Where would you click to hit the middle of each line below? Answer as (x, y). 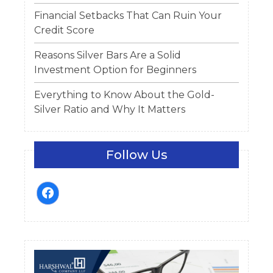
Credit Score (64, 30)
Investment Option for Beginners (115, 70)
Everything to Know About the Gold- (124, 95)
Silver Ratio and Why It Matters (110, 110)
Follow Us (136, 155)
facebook (59, 188)
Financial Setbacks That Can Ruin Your (128, 16)
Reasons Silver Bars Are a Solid (108, 55)
